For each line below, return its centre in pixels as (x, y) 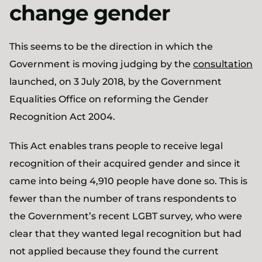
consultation (223, 64)
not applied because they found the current (114, 251)
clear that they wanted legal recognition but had (125, 234)
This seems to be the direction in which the (111, 46)
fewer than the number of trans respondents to (123, 199)
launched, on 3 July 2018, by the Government (116, 82)
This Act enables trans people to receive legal (116, 146)
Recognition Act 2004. (62, 117)
